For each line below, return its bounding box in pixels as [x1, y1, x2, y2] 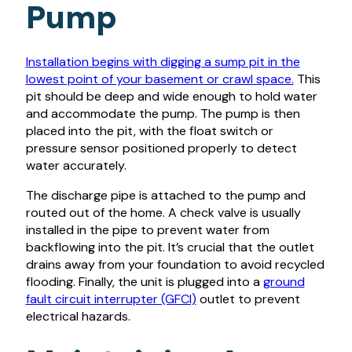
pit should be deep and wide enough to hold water [25, 87, 317, 104]
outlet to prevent [196, 291, 300, 308]
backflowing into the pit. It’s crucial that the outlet [25, 239, 314, 256]
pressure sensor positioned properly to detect [25, 139, 297, 156]
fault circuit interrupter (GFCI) [25, 291, 196, 308]
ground [262, 273, 305, 291]
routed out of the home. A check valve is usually [25, 204, 301, 222]
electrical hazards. [25, 308, 130, 325]
